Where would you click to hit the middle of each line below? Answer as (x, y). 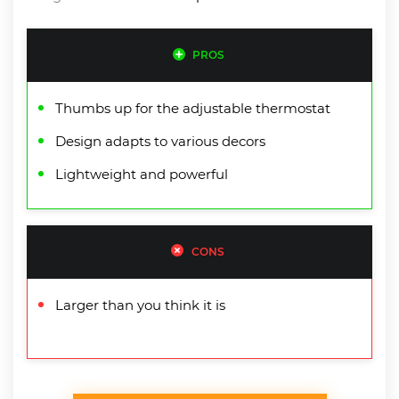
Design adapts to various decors (160, 141)
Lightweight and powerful (142, 174)
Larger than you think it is (140, 305)
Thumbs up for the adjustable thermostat (193, 108)
